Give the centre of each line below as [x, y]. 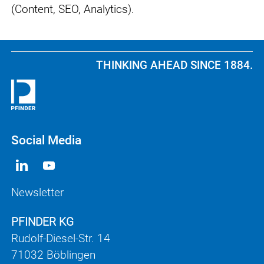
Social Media [46, 140]
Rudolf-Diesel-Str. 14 [61, 238]
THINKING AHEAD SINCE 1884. [174, 65]
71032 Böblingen [53, 255]
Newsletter [37, 192]
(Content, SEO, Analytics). [73, 9]
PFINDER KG [42, 222]
